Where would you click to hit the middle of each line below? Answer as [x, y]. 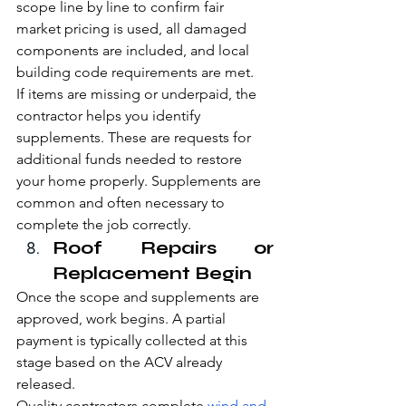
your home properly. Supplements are [140, 181]
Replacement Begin [152, 274]
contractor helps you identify [110, 116]
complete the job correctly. [104, 225]
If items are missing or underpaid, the [138, 94]
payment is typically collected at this [134, 341]
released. [46, 384]
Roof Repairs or [163, 248]
